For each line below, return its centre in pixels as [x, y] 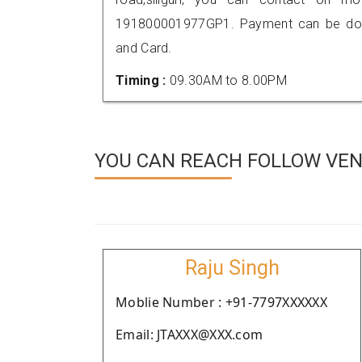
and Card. [144, 48]
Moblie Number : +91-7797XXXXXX [221, 302]
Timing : [143, 80]
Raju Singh [232, 268]
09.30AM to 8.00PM [228, 80]
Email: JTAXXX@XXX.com [189, 335]
